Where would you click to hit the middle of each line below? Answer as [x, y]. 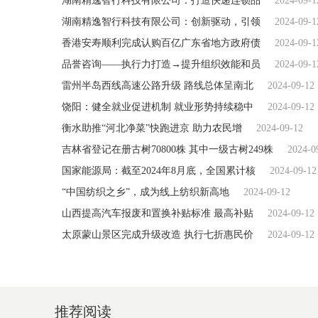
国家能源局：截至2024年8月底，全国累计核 [159, 171]
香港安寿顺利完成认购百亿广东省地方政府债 [161, 43]
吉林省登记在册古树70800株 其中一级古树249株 [168, 149]
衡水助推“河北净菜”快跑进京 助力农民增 [152, 128]
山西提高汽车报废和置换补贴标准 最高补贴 [158, 213]
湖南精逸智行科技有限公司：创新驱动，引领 [161, 22]
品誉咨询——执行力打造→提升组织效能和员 [161, 64]
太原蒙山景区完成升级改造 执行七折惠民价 [158, 235]
